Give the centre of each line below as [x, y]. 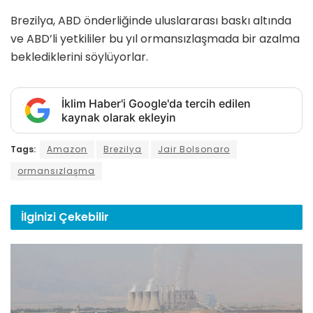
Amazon [67, 150]
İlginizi [40, 217]
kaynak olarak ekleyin [119, 118]
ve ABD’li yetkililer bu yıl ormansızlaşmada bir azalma [155, 39]
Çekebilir [84, 217]
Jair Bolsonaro [194, 150]
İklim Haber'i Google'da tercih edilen [156, 104]
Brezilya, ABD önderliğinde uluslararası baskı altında [151, 21]
